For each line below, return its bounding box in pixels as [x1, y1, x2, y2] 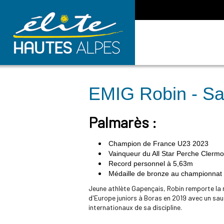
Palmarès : [88, 113, 156, 131]
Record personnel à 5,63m [108, 159, 193, 167]
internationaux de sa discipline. [88, 203, 182, 211]
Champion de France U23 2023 [108, 139, 208, 147]
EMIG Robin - [88, 83, 202, 104]
